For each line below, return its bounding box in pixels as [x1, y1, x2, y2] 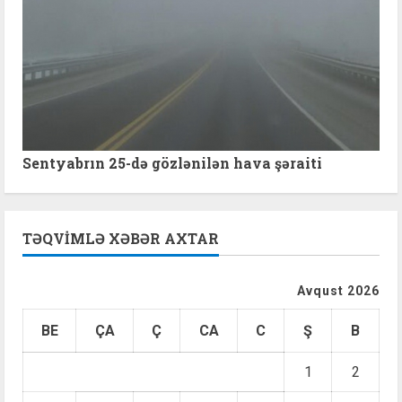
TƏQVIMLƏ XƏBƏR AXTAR [22, 229, 219, 249]
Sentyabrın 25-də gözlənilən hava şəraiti [22, 153, 322, 173]
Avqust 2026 [297, 284, 380, 299]
